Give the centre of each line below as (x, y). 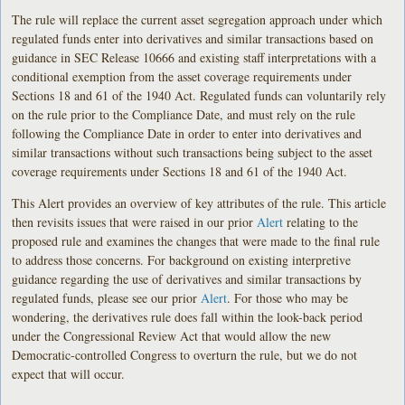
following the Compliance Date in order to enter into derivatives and (187, 133)
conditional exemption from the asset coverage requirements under (182, 76)
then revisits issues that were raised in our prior (135, 221)
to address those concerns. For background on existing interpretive (182, 259)
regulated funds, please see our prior (107, 297)
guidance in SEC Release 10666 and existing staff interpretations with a (194, 57)
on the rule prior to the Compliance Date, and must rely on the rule (184, 114)
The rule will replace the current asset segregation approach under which (198, 19)
